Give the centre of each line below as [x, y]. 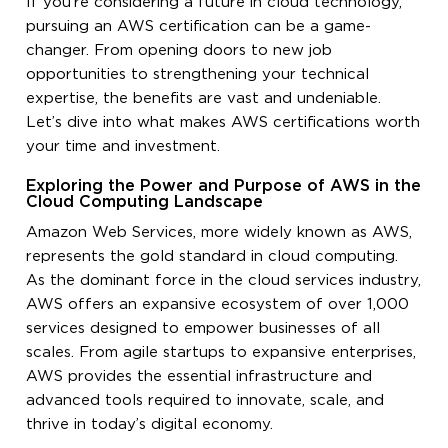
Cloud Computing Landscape [145, 202]
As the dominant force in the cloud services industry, [224, 280]
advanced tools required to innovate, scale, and [205, 400]
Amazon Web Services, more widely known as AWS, [219, 232]
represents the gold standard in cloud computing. [212, 256]
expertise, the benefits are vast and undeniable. [204, 98]
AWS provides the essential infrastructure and [199, 376]
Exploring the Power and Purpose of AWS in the [224, 186]
